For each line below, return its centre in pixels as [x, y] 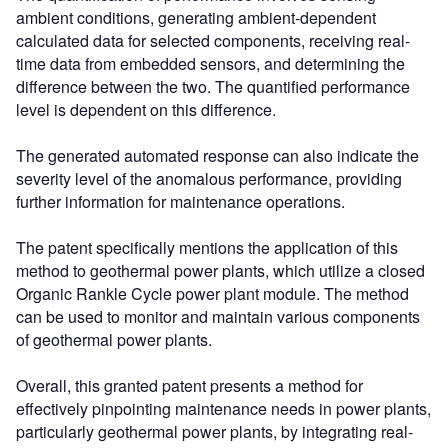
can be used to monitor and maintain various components [218, 316]
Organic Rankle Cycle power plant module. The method [212, 293]
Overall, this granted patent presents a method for [189, 385]
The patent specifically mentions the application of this [207, 247]
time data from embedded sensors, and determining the [210, 63]
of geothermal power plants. [114, 339]
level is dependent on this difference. [146, 109]
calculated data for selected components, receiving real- [213, 40]
